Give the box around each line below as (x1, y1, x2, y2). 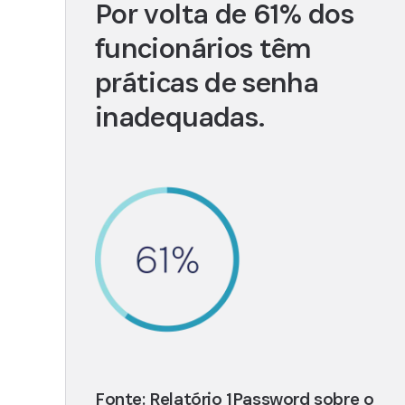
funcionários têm (95, 30, 312, 67)
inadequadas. (95, 99, 266, 136)
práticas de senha (95, 64, 319, 101)
